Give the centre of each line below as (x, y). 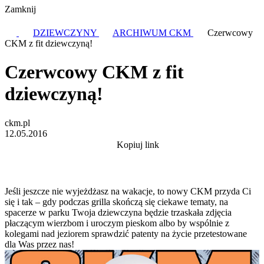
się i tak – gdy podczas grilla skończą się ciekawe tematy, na (116, 202)
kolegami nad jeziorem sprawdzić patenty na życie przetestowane (126, 233)
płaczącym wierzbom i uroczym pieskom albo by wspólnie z (117, 223)
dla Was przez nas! (39, 244)
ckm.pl (17, 123)
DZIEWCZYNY (66, 33)
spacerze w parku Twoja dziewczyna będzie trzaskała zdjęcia (118, 212)
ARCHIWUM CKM (153, 33)
